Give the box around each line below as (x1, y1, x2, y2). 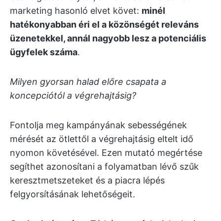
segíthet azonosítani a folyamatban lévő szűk (10, 161, 199, 172)
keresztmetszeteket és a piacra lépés (10, 175, 165, 185)
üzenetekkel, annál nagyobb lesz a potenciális (10, 33, 206, 43)
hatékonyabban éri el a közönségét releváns (10, 19, 199, 30)
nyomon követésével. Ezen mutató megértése (10, 147, 202, 158)
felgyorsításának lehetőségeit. (10, 189, 135, 199)
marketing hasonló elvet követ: (10, 5, 142, 16)
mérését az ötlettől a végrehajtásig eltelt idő (10, 134, 193, 144)
